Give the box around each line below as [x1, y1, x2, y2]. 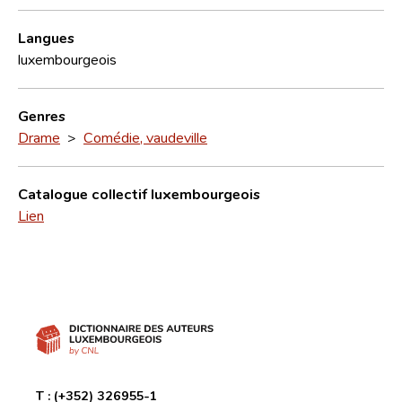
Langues [18, 28, 74, 47]
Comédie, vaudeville [83, 127, 207, 146]
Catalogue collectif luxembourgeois [18, 184, 260, 203]
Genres [18, 106, 66, 125]
